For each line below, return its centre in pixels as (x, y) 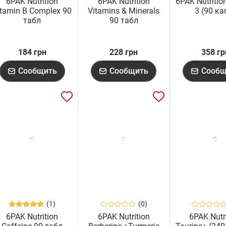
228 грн (124, 52)
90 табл (124, 21)
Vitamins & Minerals (124, 11)
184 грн (32, 52)
